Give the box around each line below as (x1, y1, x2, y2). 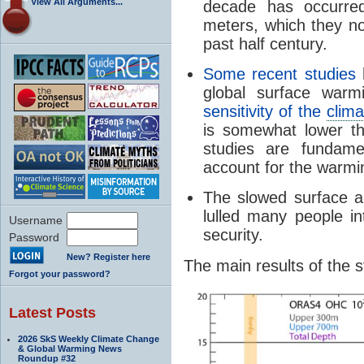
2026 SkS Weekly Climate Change (18, 333, 159, 344)
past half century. (203, 34, 327, 53)
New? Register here (67, 251, 150, 262)
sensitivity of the (203, 102, 327, 120)
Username (9, 213, 63, 227)
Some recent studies (203, 64, 356, 83)
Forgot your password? (9, 268, 110, 279)
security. (203, 225, 263, 244)
